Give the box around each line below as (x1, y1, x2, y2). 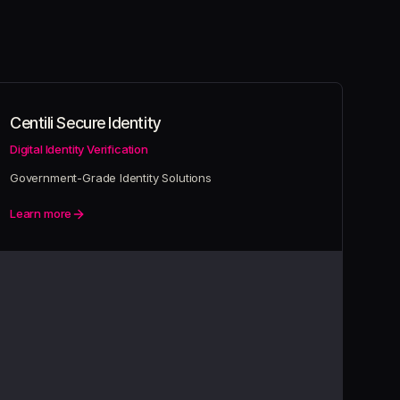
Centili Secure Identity (10, 113, 161, 132)
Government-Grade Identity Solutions (10, 171, 212, 185)
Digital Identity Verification (10, 142, 148, 156)
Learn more (10, 206, 72, 221)
